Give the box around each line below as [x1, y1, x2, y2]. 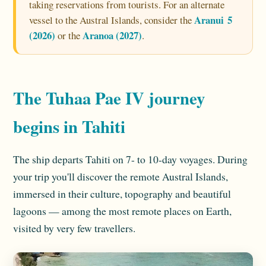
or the [55, 28, 83, 42]
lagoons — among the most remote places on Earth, [13, 204, 232, 218]
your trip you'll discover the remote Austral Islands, [13, 169, 228, 184]
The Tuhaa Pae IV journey [13, 85, 205, 110]
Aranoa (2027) [83, 27, 142, 43]
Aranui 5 [194, 12, 232, 27]
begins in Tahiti [13, 113, 125, 139]
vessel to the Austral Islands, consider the [29, 12, 194, 27]
